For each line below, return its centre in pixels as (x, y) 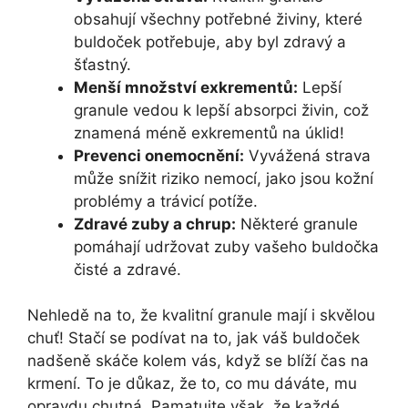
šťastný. (102, 64)
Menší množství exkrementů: (186, 87)
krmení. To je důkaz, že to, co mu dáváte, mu (192, 384)
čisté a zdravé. (127, 269)
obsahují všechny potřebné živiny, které (218, 19)
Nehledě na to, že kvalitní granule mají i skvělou (201, 316)
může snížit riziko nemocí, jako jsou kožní (224, 178)
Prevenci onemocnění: (159, 155)
